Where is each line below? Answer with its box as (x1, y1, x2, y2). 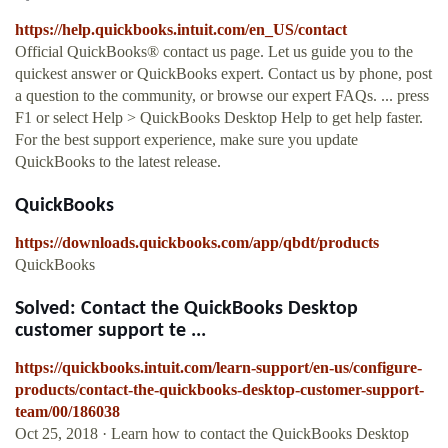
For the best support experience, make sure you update (15, 131, 358, 149)
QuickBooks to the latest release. (15, 153, 221, 171)
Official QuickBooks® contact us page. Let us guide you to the (15, 43, 413, 61)
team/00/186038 (15, 403, 120, 421)
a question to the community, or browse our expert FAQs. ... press (15, 87, 429, 105)
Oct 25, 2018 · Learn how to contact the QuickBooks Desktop (15, 425, 409, 443)
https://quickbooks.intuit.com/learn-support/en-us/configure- (15, 359, 422, 377)
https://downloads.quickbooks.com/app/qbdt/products (15, 234, 379, 252)
